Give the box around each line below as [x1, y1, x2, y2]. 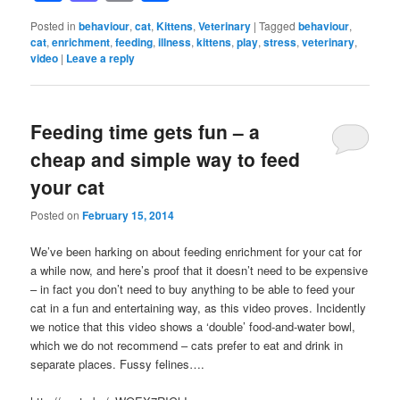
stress [263, 34, 297, 51]
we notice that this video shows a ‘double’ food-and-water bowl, [30, 317, 356, 335]
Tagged [259, 18, 296, 34]
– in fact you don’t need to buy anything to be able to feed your [30, 279, 355, 297]
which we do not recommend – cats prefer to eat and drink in [30, 336, 344, 354]
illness [158, 34, 192, 51]
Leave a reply [66, 50, 136, 67]
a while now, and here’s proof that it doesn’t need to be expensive [30, 261, 369, 279]
